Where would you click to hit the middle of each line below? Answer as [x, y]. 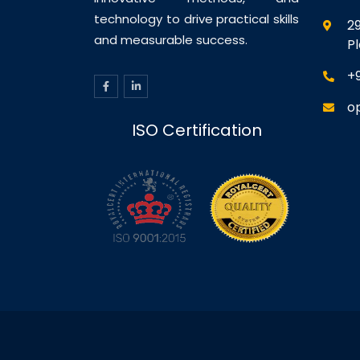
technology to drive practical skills [196, 19]
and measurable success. [171, 40]
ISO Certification [196, 130]
